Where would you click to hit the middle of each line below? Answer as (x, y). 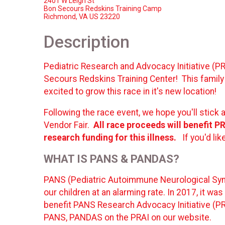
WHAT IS (66, 159)
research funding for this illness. (112, 138)
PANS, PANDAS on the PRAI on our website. (129, 218)
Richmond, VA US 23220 (82, 17)
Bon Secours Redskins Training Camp (103, 9)
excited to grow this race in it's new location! (132, 91)
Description (87, 42)
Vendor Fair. (69, 125)
